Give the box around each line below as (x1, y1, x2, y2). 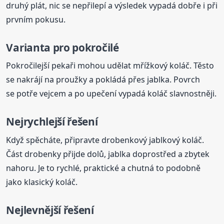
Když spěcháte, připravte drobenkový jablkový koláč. (6, 134, 204, 145)
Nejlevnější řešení (6, 202, 94, 217)
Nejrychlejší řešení (6, 114, 98, 129)
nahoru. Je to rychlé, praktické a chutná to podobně (6, 162, 201, 173)
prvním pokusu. (6, 13, 66, 25)
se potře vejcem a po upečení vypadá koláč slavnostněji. (6, 88, 217, 99)
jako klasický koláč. (6, 176, 78, 187)
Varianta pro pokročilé (6, 40, 119, 54)
